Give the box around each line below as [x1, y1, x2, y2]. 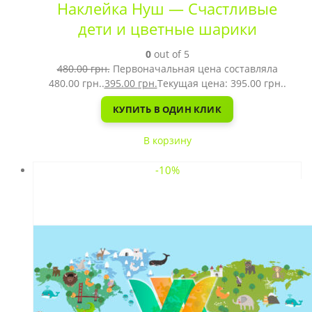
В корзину [143, 134, 192, 147]
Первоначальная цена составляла [112, 62, 278, 75]
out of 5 [150, 47, 189, 61]
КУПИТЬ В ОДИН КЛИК [113, 102, 221, 116]
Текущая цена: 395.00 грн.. [157, 77, 286, 90]
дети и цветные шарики [77, 19, 257, 39]
